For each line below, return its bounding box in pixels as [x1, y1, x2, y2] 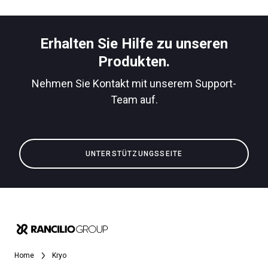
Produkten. [98, 53, 170, 70]
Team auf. [110, 93, 158, 106]
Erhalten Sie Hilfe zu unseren [40, 35, 228, 52]
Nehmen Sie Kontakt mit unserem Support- [32, 77, 236, 90]
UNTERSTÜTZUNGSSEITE [85, 149, 183, 158]
